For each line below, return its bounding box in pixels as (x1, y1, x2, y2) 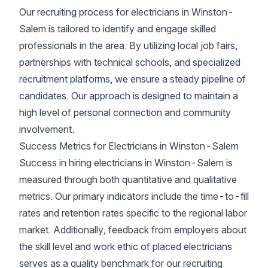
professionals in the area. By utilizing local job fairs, (19, 39, 237, 51)
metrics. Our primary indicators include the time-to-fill (19, 190, 249, 202)
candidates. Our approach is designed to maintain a (19, 90, 238, 102)
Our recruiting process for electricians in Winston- (19, 6, 234, 18)
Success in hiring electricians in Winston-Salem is (19, 157, 233, 169)
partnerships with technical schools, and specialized (19, 56, 240, 68)
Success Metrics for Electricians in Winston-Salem (19, 140, 239, 152)
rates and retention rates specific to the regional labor (19, 207, 247, 219)
